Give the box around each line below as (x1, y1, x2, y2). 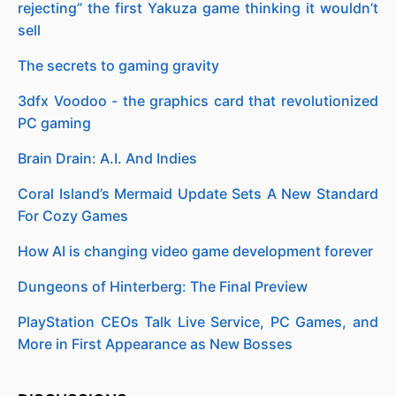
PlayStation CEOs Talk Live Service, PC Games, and (18, 313, 378, 331)
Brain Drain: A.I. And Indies (18, 149, 197, 167)
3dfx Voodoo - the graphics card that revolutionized (18, 92, 378, 110)
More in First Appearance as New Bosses (18, 335, 293, 353)
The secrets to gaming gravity (18, 57, 219, 74)
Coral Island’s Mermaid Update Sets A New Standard (18, 185, 378, 202)
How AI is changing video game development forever (18, 242, 373, 260)
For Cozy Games (18, 207, 128, 225)
